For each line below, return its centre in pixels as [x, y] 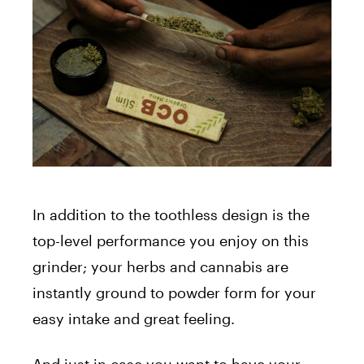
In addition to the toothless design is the [171, 214]
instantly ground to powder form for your [174, 292]
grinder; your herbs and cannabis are [160, 266]
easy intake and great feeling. [134, 318]
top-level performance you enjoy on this [171, 240]
